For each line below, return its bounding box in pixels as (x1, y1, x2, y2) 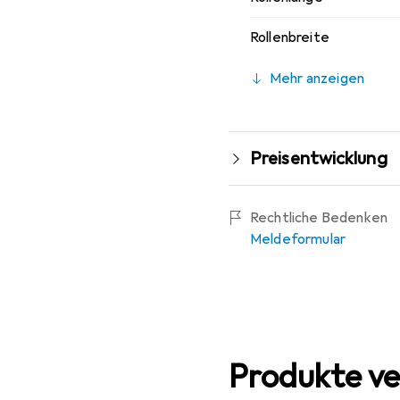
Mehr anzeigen (270, 69, 365, 87)
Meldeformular (250, 229, 346, 248)
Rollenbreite (250, 28, 329, 46)
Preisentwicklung (250, 146, 387, 170)
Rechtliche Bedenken (250, 208, 388, 227)
